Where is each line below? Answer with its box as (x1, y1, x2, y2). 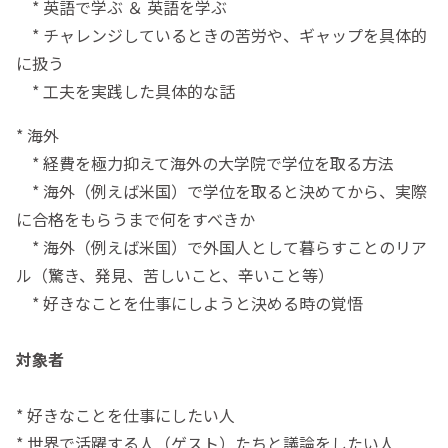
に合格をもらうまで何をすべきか (16, 206, 255, 231)
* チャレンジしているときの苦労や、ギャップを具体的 (16, 22, 427, 47)
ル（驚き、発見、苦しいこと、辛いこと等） (16, 262, 334, 287)
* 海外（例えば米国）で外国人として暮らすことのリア (16, 234, 427, 259)
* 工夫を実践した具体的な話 (16, 78, 235, 103)
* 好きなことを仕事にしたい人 (16, 402, 235, 427)
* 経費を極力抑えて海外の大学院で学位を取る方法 (16, 150, 394, 175)
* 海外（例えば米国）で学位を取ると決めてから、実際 (16, 178, 427, 203)
